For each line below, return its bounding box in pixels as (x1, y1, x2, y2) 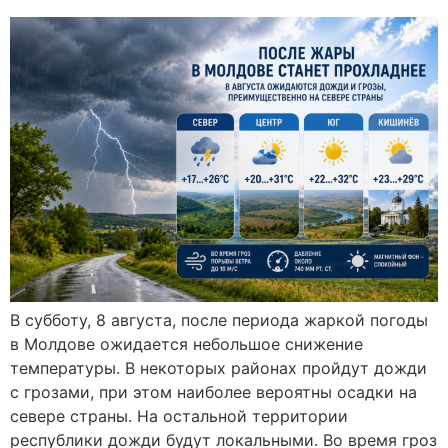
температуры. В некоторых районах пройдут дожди (10, 357, 427, 378)
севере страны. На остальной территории (10, 405, 348, 426)
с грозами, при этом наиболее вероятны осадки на (10, 381, 417, 402)
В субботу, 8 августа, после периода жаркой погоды (10, 309, 428, 330)
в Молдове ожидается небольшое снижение (10, 333, 363, 354)
